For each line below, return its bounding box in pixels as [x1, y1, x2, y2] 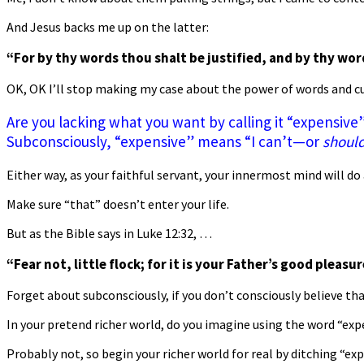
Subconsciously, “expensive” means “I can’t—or [6, 131, 323, 151]
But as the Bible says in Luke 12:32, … [6, 224, 212, 241]
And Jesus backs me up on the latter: [6, 18, 209, 35]
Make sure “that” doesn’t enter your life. [6, 195, 229, 212]
